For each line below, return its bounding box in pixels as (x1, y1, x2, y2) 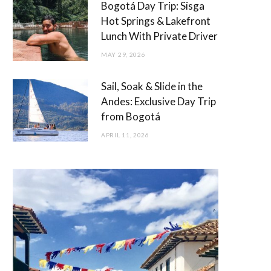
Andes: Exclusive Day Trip (101, 95, 216, 108)
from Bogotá (101, 110, 160, 123)
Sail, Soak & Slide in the (101, 80, 203, 93)
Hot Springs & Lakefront (101, 15, 211, 28)
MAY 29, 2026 (101, 51, 146, 59)
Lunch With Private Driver (101, 30, 218, 43)
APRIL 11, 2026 (101, 131, 149, 139)
